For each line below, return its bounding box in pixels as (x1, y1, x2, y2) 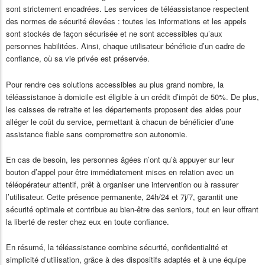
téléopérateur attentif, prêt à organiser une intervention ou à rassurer (6, 178, 238, 190)
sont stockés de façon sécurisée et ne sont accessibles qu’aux (6, 28, 222, 40)
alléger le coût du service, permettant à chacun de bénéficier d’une (6, 115, 234, 127)
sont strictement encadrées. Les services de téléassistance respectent (6, 3, 249, 15)
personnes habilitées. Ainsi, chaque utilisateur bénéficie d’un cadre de (6, 40, 245, 52)
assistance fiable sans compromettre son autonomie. (6, 128, 188, 140)
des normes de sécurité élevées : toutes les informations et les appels (6, 15, 247, 27)
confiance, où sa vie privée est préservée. (6, 53, 150, 64)
